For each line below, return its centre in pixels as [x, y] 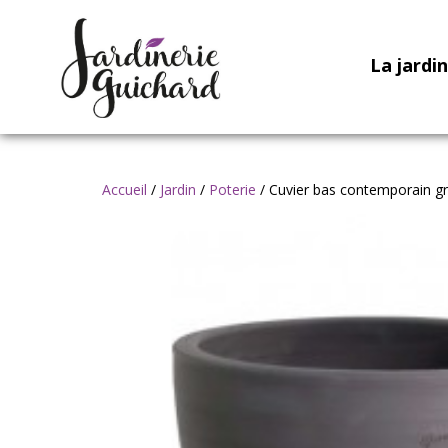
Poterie [232, 189]
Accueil [124, 189]
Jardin [178, 189]
